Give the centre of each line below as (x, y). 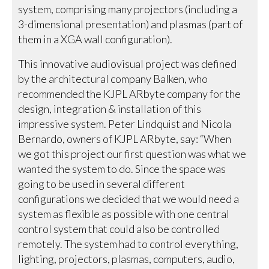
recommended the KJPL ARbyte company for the (130, 94)
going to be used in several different (102, 184)
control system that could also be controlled (119, 229)
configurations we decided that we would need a (129, 199)
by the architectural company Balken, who (113, 79)
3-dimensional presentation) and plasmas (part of (131, 24)
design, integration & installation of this (110, 109)
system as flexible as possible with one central (124, 214)
